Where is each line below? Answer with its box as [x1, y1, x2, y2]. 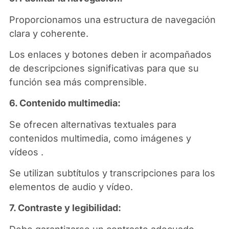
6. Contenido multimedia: [9, 98, 121, 109]
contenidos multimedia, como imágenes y [9, 132, 191, 144]
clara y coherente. [9, 28, 88, 39]
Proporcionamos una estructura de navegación [9, 14, 216, 25]
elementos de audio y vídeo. [9, 181, 133, 193]
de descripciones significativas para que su [9, 62, 199, 74]
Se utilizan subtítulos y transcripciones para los [9, 168, 215, 179]
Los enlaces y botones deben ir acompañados [9, 49, 212, 60]
